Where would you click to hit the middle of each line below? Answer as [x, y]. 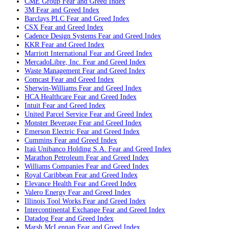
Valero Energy [45, 192]
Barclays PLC [44, 19]
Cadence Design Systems [60, 36]
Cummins [38, 140]
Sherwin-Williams [51, 88]
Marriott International [56, 53]
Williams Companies [54, 166]
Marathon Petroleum [54, 158]
